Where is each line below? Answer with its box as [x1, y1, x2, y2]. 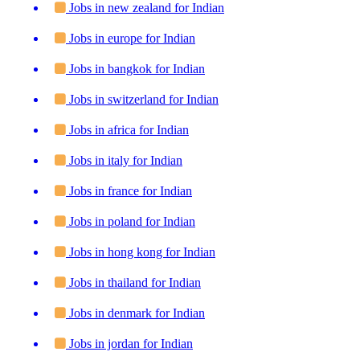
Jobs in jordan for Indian [66, 336, 193, 350]
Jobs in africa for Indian [66, 122, 189, 137]
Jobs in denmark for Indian [66, 305, 205, 320]
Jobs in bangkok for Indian [66, 61, 205, 76]
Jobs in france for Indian [66, 183, 192, 198]
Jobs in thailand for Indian [66, 275, 201, 289]
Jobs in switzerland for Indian [66, 92, 219, 106]
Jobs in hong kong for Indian [66, 244, 215, 259]
